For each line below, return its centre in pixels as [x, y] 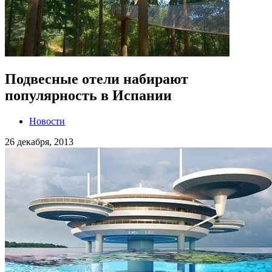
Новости [47, 121]
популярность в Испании [88, 96]
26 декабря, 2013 [39, 142]
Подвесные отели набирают [97, 79]
